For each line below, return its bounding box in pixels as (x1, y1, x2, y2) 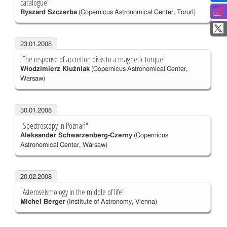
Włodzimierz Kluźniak (20, 66, 90, 73)
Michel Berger (20, 199, 65, 206)
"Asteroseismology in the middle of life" (20, 186, 125, 198)
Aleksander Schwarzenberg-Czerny (20, 132, 132, 139)
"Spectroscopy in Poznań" (20, 120, 88, 132)
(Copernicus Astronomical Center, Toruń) (77, 9, 196, 16)
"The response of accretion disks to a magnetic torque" (20, 54, 166, 65)
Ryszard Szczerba (20, 9, 77, 16)
